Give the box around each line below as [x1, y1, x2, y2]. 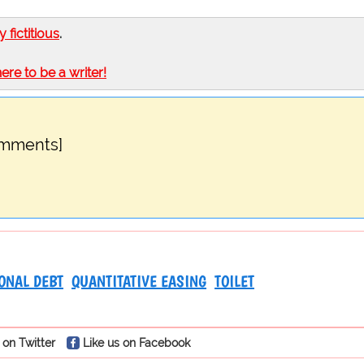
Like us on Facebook [82, 336, 190, 350]
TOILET [214, 271, 254, 292]
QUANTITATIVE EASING [71, 271, 206, 292]
